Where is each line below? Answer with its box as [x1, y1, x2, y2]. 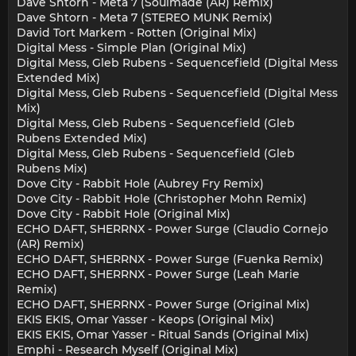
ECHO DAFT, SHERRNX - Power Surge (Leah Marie [17, 267, 300, 282]
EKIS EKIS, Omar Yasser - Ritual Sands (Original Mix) [17, 327, 309, 342]
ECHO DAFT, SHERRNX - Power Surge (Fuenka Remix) [17, 252, 323, 267]
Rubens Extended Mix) [17, 131, 147, 146]
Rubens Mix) [17, 161, 87, 176]
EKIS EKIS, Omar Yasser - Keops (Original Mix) [17, 312, 274, 327]
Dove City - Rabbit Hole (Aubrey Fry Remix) [17, 176, 264, 192]
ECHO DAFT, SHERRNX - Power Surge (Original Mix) [17, 297, 310, 312]
